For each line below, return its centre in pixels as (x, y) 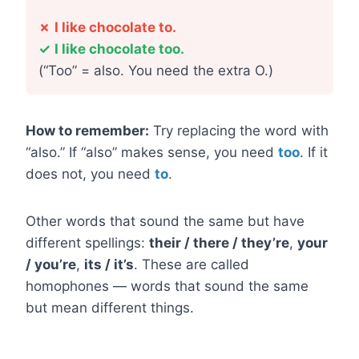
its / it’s (109, 264)
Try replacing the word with (239, 131)
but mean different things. (110, 308)
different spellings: (87, 243)
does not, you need (90, 174)
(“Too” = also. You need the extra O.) (156, 71)
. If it (314, 152)
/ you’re (51, 264)
